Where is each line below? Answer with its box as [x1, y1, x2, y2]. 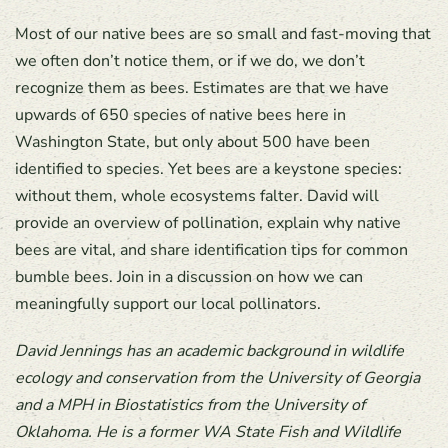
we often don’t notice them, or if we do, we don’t [15, 50, 365, 73]
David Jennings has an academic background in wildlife [15, 340, 404, 363]
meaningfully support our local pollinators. [15, 293, 321, 316]
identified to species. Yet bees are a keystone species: [15, 158, 402, 181]
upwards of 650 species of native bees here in [15, 104, 346, 127]
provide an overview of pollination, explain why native [15, 212, 401, 235]
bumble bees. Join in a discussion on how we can [15, 266, 363, 289]
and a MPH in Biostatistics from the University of [15, 394, 365, 417]
